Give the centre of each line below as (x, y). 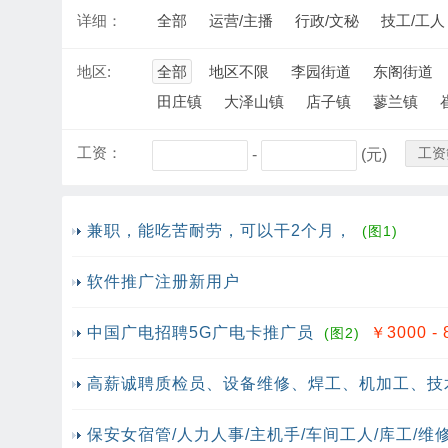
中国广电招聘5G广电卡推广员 (200, 332)
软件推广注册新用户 (163, 281)
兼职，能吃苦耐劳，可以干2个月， (219, 230)
